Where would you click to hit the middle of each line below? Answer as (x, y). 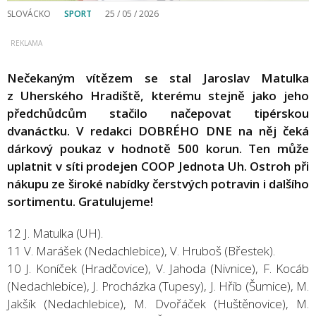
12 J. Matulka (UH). (55, 233)
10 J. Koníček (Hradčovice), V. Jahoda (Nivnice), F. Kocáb (158, 268)
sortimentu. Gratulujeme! (80, 201)
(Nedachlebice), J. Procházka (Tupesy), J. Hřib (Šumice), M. (158, 286)
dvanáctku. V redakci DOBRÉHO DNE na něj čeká (158, 130)
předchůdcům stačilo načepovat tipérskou (158, 113)
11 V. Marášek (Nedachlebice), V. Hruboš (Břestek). (141, 250)
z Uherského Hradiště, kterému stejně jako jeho (158, 95)
